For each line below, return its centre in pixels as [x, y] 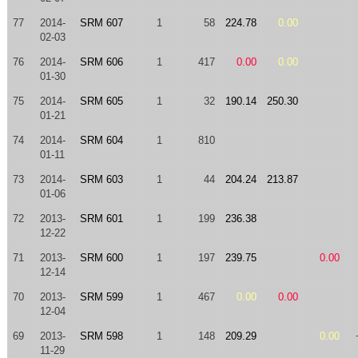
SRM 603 [101, 179]
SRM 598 [101, 336]
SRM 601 [101, 219]
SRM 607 [101, 23]
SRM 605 [101, 101]
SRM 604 [101, 140]
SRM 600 [101, 258]
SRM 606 [101, 62]
